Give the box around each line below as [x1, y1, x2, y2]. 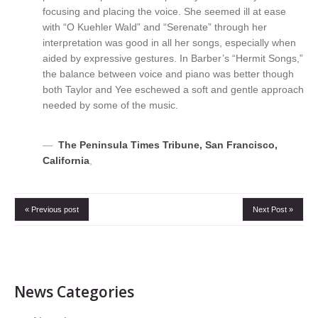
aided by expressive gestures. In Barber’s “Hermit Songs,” [43, 53, 303, 64]
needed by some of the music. [43, 99, 178, 111]
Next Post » [253, 205, 293, 214]
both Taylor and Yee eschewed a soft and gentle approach [43, 84, 304, 95]
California [43, 155, 89, 166]
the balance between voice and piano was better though [43, 68, 294, 79]
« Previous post [25, 205, 79, 214]
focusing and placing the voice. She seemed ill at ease [43, 6, 286, 17]
